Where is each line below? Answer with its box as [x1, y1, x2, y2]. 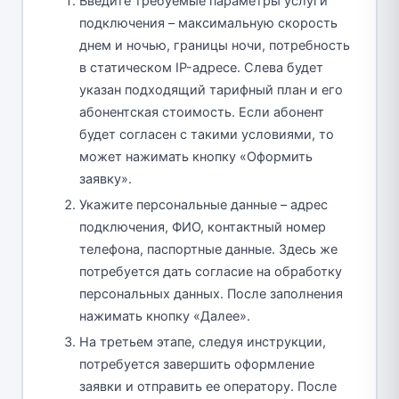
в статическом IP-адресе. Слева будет [79, 60, 323, 77]
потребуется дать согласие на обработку [79, 264, 342, 281]
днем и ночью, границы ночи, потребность [79, 37, 350, 54]
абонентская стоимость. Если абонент [79, 104, 324, 121]
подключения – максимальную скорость [79, 15, 338, 32]
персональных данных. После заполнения [79, 286, 343, 303]
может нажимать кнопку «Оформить [79, 149, 313, 166]
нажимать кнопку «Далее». [79, 308, 250, 325]
